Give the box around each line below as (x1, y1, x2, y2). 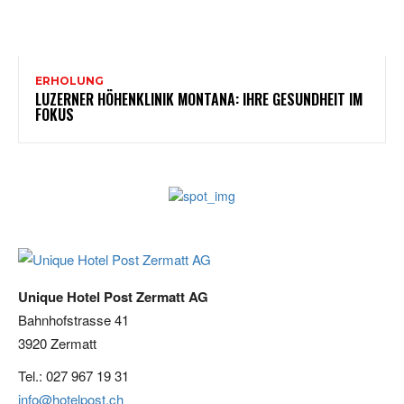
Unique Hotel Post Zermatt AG (18, 286, 208, 307)
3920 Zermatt (18, 333, 96, 353)
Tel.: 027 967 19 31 (18, 365, 129, 385)
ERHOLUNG (35, 73, 104, 87)
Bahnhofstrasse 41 (18, 309, 129, 329)
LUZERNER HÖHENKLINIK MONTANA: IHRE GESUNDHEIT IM (35, 87, 363, 110)
